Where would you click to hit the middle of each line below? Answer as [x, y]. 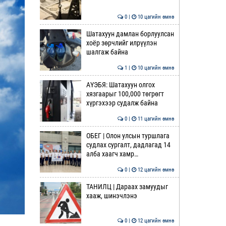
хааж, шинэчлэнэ [111, 196]
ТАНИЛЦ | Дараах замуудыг [127, 187]
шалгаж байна [107, 52]
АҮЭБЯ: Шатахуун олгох [120, 85]
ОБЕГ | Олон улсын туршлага [128, 136]
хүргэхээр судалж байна [122, 103]
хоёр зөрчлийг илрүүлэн [121, 43]
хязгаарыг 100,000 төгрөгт [125, 94]
